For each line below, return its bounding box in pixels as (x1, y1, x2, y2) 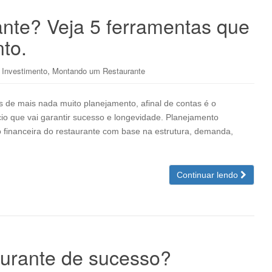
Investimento (2, 65, 47, 76)
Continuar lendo (177, 170, 240, 180)
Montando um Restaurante (52, 65, 145, 76)
